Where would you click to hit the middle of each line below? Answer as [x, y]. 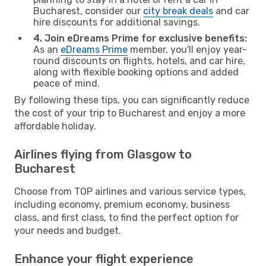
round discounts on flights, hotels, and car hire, [139, 61]
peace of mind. [66, 83]
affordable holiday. [55, 126]
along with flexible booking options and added [136, 72]
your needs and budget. [68, 230]
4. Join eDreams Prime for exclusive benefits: [140, 38]
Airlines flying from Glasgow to [103, 154]
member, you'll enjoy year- [187, 49]
